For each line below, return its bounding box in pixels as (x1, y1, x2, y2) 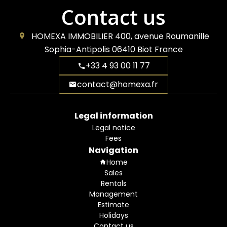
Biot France (135, 44, 183, 56)
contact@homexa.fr (77, 78, 158, 90)
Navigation (89, 144, 138, 157)
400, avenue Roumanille (112, 30, 209, 43)
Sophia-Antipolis (44, 44, 112, 56)
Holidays (99, 210, 128, 221)
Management (89, 189, 138, 200)
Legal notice (92, 123, 135, 133)
